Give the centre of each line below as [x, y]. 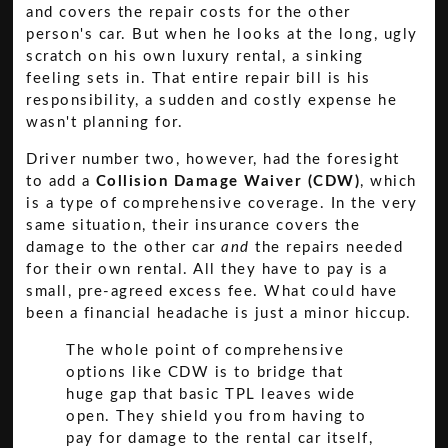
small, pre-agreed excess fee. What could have [212, 291]
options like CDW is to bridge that [205, 372]
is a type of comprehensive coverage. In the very [222, 203]
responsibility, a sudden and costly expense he [212, 101]
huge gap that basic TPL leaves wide [211, 394]
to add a [61, 181]
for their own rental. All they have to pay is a [207, 269]
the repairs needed [326, 247]
